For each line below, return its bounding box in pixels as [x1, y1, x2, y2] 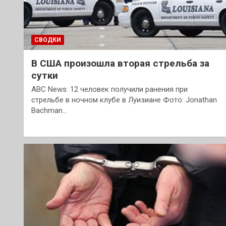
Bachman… [31, 106, 67, 116]
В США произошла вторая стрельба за [31, 58, 209, 70]
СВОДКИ [34, 36, 61, 44]
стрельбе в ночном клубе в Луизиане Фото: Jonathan [31, 95, 217, 105]
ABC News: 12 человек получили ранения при [31, 85, 188, 94]
